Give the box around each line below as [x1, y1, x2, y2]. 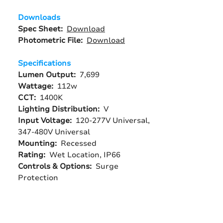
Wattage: [18, 81, 55, 91]
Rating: [18, 150, 49, 160]
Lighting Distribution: [18, 104, 100, 114]
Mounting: [18, 138, 57, 148]
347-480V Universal [18, 127, 90, 137]
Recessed [57, 138, 97, 148]
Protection [18, 173, 58, 183]
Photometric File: [18, 35, 85, 45]
